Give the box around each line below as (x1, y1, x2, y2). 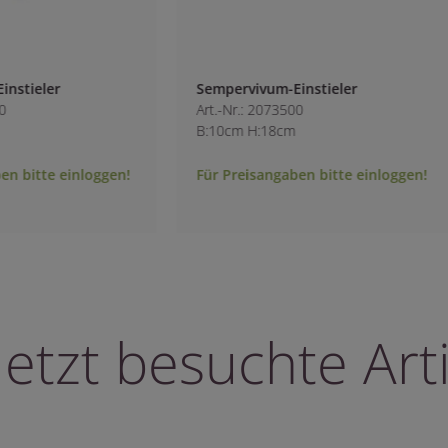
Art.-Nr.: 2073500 (174, 99, 282, 119)
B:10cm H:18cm (174, 120, 274, 140)
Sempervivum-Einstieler (174, 78, 336, 98)
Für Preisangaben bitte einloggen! (174, 164, 406, 184)
